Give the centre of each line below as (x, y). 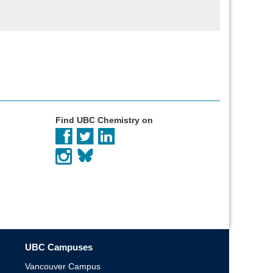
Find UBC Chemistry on (104, 120)
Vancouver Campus (63, 266)
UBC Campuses (59, 247)
